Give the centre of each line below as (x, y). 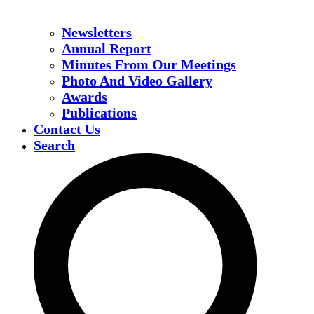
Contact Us (67, 129)
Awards (84, 97)
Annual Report (107, 49)
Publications (99, 113)
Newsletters (97, 33)
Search (54, 145)
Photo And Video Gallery (137, 81)
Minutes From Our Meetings (149, 65)
